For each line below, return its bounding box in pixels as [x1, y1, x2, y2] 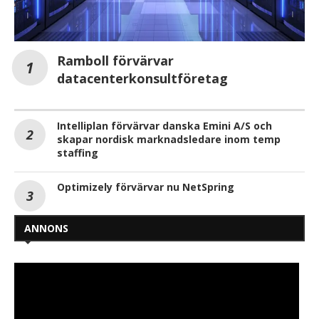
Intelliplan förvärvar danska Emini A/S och [57, 119, 272, 133]
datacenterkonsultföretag [57, 70, 228, 88]
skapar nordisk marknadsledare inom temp [57, 132, 281, 147]
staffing [57, 146, 98, 160]
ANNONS [24, 221, 68, 236]
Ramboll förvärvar [57, 52, 174, 70]
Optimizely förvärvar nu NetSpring [57, 180, 234, 194]
